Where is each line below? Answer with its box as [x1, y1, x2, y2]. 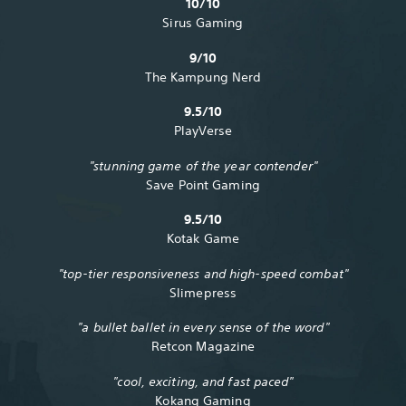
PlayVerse [173, 122, 233, 140]
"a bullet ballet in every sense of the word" [77, 319, 329, 336]
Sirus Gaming [162, 14, 244, 32]
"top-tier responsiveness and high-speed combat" [58, 265, 348, 282]
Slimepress [169, 284, 237, 301]
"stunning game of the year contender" [89, 157, 317, 174]
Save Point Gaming [146, 176, 260, 193]
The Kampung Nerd [144, 68, 262, 85]
